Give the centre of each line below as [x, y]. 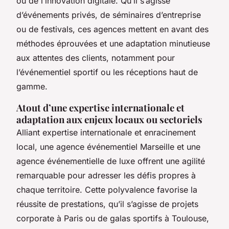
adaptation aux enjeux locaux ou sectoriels [109, 119]
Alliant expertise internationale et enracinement [106, 132]
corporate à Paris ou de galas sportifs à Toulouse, [113, 218]
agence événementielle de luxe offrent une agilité [111, 161]
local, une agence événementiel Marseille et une [108, 146]
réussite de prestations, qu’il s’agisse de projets [107, 204]
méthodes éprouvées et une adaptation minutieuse [113, 43]
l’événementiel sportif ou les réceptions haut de [107, 72]
